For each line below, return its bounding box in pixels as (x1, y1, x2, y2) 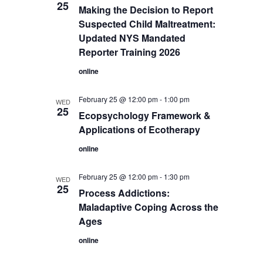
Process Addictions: (79, 186, 170, 200)
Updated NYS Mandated (79, 31, 186, 45)
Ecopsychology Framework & (79, 109, 211, 122)
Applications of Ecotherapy (79, 123, 201, 136)
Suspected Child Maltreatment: (79, 17, 216, 31)
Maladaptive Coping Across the (79, 200, 219, 214)
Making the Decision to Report (79, 3, 214, 16)
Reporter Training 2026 (79, 45, 181, 59)
